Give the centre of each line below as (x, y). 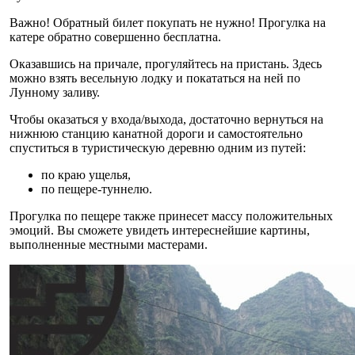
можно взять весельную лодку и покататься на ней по (155, 78)
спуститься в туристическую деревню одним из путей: (158, 147)
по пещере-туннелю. (97, 189)
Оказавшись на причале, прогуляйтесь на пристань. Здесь (166, 63)
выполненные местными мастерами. (109, 244)
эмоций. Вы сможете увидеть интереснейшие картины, (160, 230)
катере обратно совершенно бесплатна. (115, 36)
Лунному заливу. (55, 92)
